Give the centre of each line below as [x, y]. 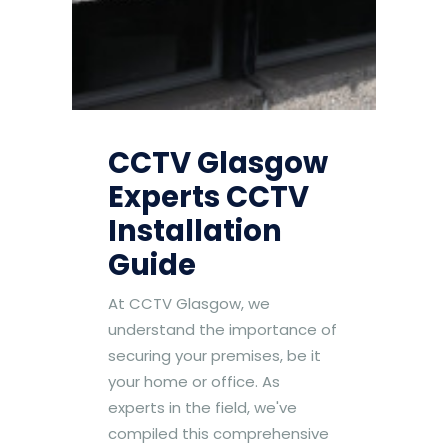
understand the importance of [222, 329]
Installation [195, 230]
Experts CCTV [208, 196]
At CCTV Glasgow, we [189, 303]
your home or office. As [194, 381]
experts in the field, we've [202, 407]
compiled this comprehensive [218, 433]
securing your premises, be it [214, 355]
